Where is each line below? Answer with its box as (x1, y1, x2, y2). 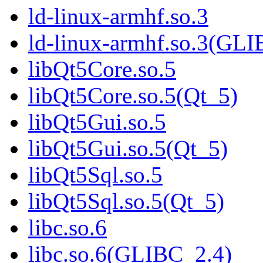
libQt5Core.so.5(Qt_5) (28, 83, 238, 109)
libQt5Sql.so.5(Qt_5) (28, 188, 224, 214)
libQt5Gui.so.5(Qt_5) (28, 136, 228, 161)
